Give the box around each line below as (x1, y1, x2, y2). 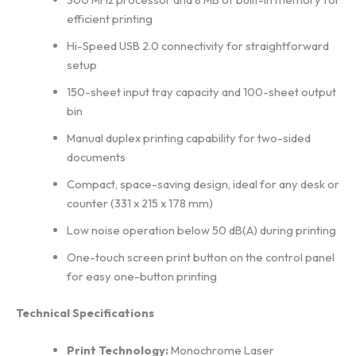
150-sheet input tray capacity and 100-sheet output (66, 84, 336, 100)
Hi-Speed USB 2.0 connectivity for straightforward (66, 38, 329, 54)
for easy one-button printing (66, 269, 217, 284)
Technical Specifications (16, 304, 154, 320)
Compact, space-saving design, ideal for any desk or (66, 176, 339, 192)
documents (66, 149, 126, 165)
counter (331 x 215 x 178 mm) (66, 195, 213, 211)
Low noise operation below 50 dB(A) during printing (66, 222, 336, 238)
